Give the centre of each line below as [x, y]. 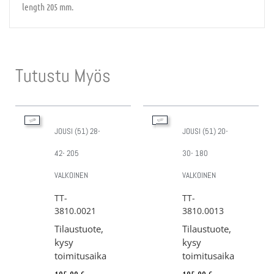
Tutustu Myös [63, 76]
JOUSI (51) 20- [205, 131]
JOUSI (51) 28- [77, 131]
